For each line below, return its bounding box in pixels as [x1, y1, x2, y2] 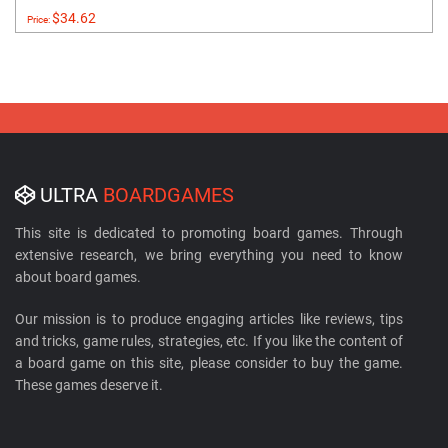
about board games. [15, 268, 141, 285]
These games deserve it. [15, 376, 163, 393]
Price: [27, 13, 52, 25]
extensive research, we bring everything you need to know [15, 246, 403, 263]
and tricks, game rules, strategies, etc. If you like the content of [15, 332, 403, 349]
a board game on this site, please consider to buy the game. [15, 354, 403, 371]
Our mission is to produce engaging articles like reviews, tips [15, 310, 403, 327]
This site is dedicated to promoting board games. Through [15, 224, 403, 241]
